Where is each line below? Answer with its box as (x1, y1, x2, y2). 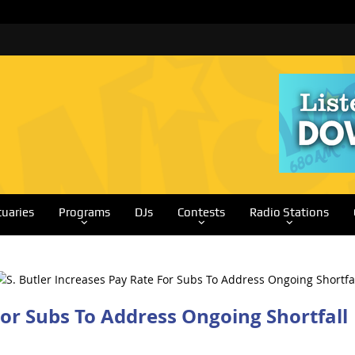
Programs (58, 205, 110, 219)
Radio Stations (249, 205, 329, 219)
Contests (177, 205, 225, 219)
